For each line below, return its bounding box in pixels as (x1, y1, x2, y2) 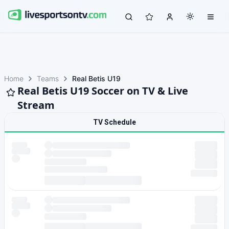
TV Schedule (93, 118, 136, 126)
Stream (17, 98, 55, 112)
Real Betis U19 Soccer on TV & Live (17, 84, 188, 98)
